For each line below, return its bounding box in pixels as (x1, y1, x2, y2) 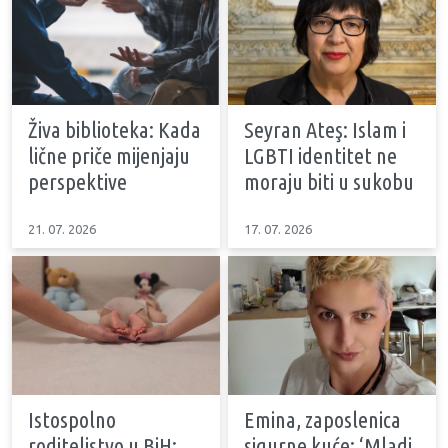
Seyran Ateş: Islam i (244, 117, 406, 143)
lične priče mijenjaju (28, 143, 190, 169)
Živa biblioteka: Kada (28, 117, 201, 143)
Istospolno (28, 407, 116, 433)
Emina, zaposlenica (244, 407, 401, 433)
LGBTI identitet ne (244, 143, 397, 169)
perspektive (28, 169, 127, 195)
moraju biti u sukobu (244, 169, 414, 195)
